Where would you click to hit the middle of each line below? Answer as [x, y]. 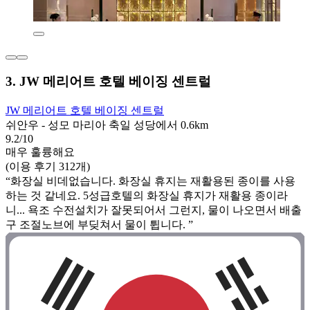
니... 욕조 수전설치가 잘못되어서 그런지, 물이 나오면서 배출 [154, 210]
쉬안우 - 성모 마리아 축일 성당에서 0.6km [107, 125]
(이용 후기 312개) [48, 167]
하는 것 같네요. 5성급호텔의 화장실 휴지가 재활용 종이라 [147, 196]
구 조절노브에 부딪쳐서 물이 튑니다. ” [99, 225]
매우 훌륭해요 [40, 152]
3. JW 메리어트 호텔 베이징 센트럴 [108, 82]
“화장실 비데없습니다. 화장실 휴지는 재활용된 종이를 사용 [151, 181]
